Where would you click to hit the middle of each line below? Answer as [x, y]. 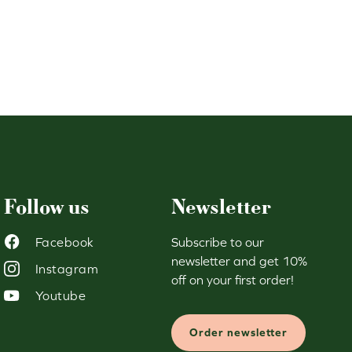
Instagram [67, 268]
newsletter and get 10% [240, 260]
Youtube [60, 295]
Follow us [46, 207]
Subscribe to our [218, 242]
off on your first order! [233, 279]
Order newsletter [239, 332]
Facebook [64, 242]
